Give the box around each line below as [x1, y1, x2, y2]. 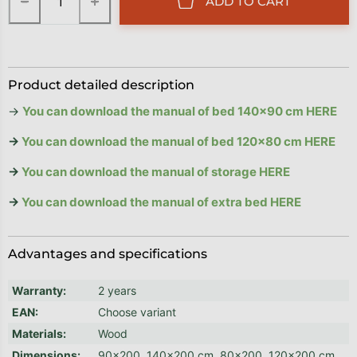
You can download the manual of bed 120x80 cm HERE [22, 134, 335, 150]
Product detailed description [8, 77, 194, 93]
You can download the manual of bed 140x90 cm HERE [22, 104, 337, 120]
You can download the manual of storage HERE [22, 164, 290, 180]
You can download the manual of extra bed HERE [22, 194, 301, 210]
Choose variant [98, 305, 176, 320]
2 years [98, 284, 136, 298]
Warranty [12, 284, 63, 298]
